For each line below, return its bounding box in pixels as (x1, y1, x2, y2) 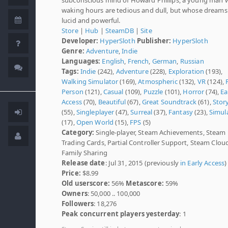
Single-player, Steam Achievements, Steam (94, 127, 226, 137)
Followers (62, 198, 94, 208)
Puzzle (143, 87, 163, 96)
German (152, 56, 177, 66)
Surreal (130, 107, 153, 117)
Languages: (62, 56, 101, 66)
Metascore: (126, 178, 164, 188)
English (102, 56, 125, 66)
